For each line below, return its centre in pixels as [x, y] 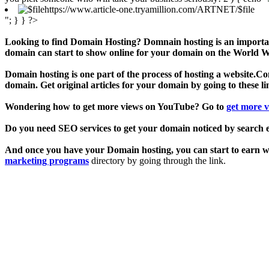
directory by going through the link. [157, 160]
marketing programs [47, 160]
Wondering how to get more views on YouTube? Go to [116, 106]
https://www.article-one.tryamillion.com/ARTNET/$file [150, 9]
